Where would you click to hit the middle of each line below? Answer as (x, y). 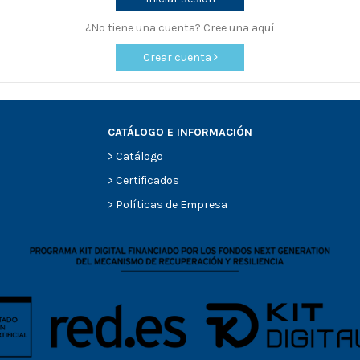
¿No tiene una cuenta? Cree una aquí (180, 27)
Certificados (147, 181)
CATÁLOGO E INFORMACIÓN (180, 132)
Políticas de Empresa (171, 205)
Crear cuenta (178, 58)
